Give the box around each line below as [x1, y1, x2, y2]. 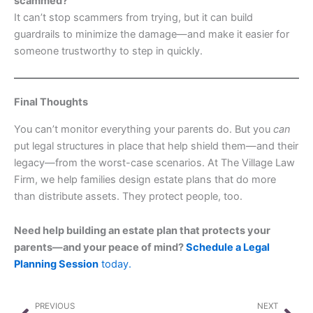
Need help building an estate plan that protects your [14, 224, 270, 238]
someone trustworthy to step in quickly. [14, 45, 203, 58]
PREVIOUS [35, 300, 75, 311]
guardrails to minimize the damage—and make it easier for [14, 28, 289, 41]
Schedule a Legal [186, 241, 270, 254]
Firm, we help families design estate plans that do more [14, 173, 276, 186]
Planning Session [14, 258, 99, 271]
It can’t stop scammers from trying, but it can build [14, 11, 253, 24]
